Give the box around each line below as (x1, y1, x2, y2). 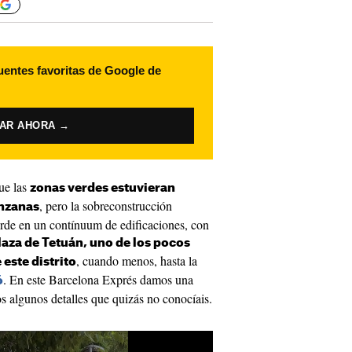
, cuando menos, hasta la (76, 252, 197, 269)
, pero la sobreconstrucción (39, 197, 172, 214)
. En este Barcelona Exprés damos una (3, 271, 193, 288)
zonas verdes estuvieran (30, 182, 175, 194)
